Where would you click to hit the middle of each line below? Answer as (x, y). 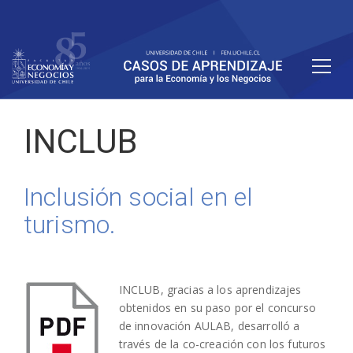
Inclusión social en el (139, 197)
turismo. (70, 225)
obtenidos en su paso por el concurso (217, 307)
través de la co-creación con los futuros (222, 344)
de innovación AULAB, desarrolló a (209, 325)
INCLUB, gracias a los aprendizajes (210, 289)
